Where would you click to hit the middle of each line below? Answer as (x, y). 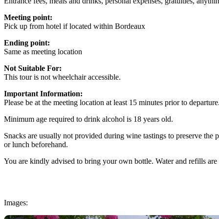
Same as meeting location (43, 51)
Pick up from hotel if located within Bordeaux (75, 26)
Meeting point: (28, 17)
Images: (16, 202)
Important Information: (43, 93)
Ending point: (27, 43)
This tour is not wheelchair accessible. (62, 77)
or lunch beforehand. (36, 144)
